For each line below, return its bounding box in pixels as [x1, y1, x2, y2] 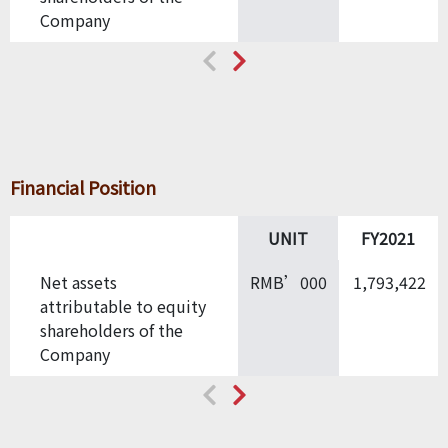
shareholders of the [40, 317, 183, 342]
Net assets [40, 269, 117, 294]
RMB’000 [250, 269, 327, 294]
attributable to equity [40, 293, 206, 318]
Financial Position [10, 173, 156, 200]
